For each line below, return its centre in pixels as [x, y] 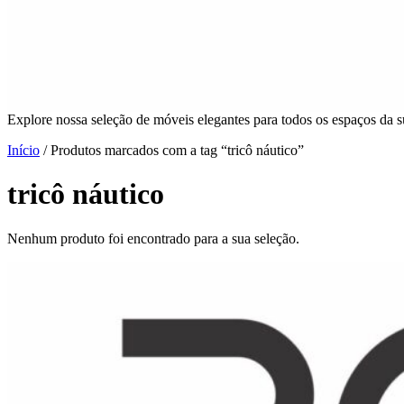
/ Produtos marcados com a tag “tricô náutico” [172, 150]
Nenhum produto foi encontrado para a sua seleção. [153, 238]
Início [23, 150]
